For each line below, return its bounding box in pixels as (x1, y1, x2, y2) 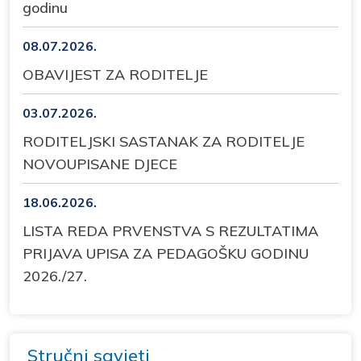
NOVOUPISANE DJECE (23, 155, 177, 174)
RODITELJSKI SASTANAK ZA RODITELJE (23, 132, 305, 151)
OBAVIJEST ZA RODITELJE (23, 65, 208, 85)
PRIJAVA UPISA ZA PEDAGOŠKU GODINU (23, 244, 309, 263)
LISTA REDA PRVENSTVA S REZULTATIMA (23, 222, 318, 241)
